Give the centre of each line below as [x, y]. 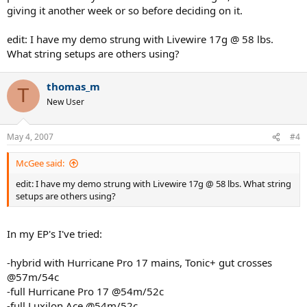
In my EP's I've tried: [54, 233]
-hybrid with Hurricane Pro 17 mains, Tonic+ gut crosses [139, 262]
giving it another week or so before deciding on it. [125, 10]
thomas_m [73, 86]
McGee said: [40, 163]
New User [65, 101]
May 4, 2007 [30, 137]
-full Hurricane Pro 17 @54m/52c [85, 291]
